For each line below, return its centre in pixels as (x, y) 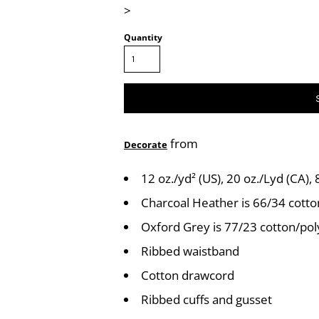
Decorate (146, 145)
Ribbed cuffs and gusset (206, 299)
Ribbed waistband (190, 251)
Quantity (143, 37)
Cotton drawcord (188, 275)
